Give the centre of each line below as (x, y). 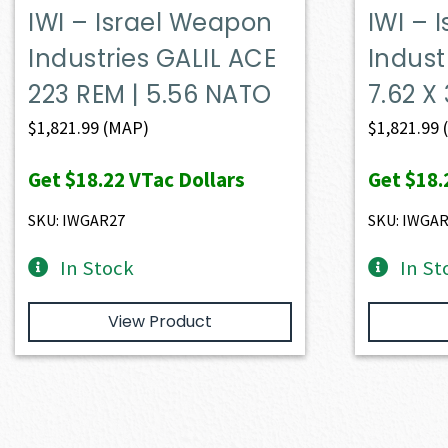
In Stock (97, 267)
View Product (159, 321)
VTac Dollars (185, 179)
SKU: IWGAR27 (77, 219)
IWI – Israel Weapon (150, 22)
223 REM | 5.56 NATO (150, 94)
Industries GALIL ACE (152, 58)
